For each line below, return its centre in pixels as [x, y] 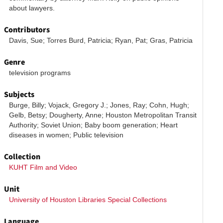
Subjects [19, 95]
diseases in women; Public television [66, 135]
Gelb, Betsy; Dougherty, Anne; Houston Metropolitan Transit [103, 115]
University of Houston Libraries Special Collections [88, 200]
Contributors [27, 30]
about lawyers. [33, 8]
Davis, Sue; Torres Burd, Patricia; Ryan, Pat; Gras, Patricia [101, 40]
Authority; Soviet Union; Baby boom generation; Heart [94, 125]
